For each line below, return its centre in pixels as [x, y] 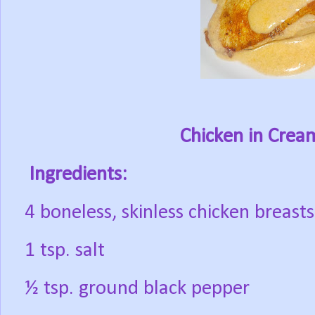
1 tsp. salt [65, 251]
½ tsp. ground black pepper [137, 289]
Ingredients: [78, 175]
